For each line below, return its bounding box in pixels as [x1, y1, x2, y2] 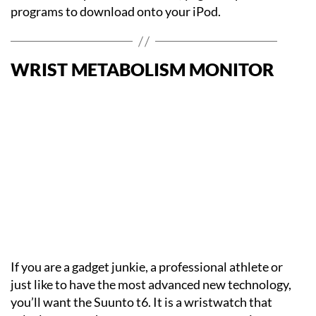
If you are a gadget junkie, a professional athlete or [11, 259, 283, 274]
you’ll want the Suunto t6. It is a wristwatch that [11, 294, 272, 310]
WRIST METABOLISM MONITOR [11, 59, 274, 80]
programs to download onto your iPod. [11, 4, 221, 19]
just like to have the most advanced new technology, [11, 276, 291, 292]
